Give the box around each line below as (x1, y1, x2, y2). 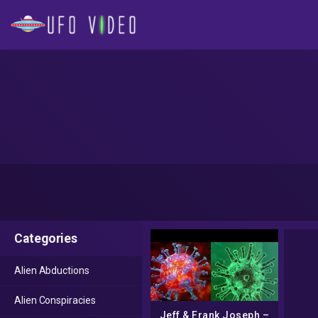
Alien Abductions (14, 265, 89, 276)
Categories (14, 231, 78, 246)
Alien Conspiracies (14, 295, 96, 306)
